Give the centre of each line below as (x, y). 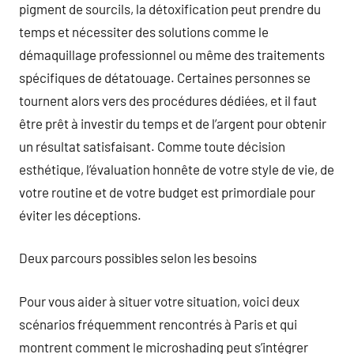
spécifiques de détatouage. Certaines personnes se (165, 77)
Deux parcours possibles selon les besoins (138, 258)
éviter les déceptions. (80, 215)
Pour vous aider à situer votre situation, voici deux (159, 301)
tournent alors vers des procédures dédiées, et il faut (168, 100)
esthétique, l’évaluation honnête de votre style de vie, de (177, 169)
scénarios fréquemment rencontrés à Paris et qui (158, 324)
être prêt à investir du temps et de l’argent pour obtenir (173, 123)
